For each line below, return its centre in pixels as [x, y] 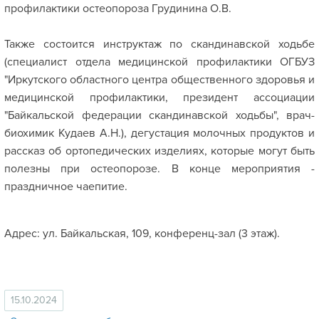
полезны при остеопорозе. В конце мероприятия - [159, 168]
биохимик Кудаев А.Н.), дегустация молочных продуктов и [159, 133]
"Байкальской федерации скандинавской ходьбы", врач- [159, 115]
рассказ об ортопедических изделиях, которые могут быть [159, 151]
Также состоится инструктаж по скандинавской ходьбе [159, 44]
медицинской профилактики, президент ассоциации [159, 97]
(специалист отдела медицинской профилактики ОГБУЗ [159, 62]
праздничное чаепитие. [66, 186]
